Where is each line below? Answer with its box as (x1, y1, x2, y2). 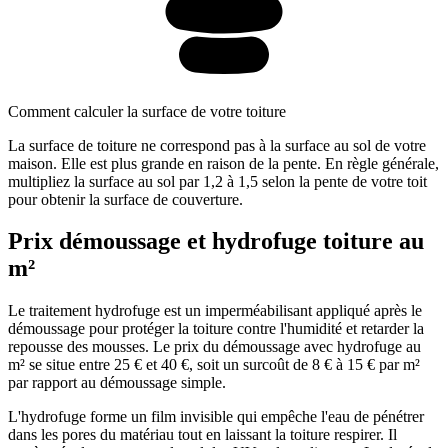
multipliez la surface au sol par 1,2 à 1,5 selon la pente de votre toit (8, 172, 427, 190)
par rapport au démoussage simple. (8, 374, 226, 392)
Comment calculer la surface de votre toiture (8, 102, 286, 120)
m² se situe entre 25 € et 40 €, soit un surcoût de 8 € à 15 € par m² (8, 356, 420, 374)
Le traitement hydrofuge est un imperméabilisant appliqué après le (8, 302, 422, 320)
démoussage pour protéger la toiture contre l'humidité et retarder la (8, 320, 424, 338)
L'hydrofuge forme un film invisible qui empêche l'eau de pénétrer (8, 408, 424, 426)
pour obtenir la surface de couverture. (8, 190, 243, 208)
